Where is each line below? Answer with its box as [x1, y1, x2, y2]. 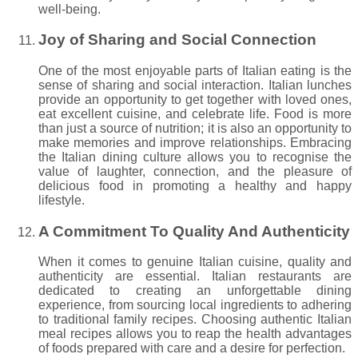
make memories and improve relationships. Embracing [38, 135, 352, 149]
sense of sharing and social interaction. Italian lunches [38, 78, 352, 92]
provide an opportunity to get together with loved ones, [38, 92, 352, 106]
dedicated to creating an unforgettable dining [38, 284, 352, 298]
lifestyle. [38, 193, 85, 207]
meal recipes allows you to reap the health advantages [38, 327, 352, 341]
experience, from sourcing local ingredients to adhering [38, 298, 352, 312]
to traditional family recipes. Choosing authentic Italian [38, 312, 352, 327]
